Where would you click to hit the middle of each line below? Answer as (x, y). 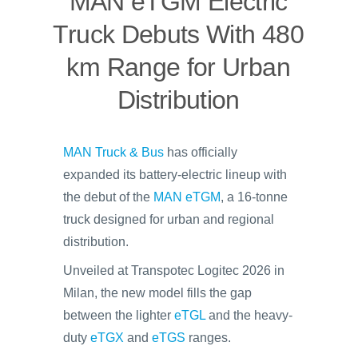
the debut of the (108, 197)
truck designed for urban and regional (169, 219)
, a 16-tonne (254, 197)
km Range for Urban (178, 67)
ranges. (208, 338)
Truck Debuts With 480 (178, 34)
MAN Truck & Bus (113, 152)
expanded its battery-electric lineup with (175, 175)
